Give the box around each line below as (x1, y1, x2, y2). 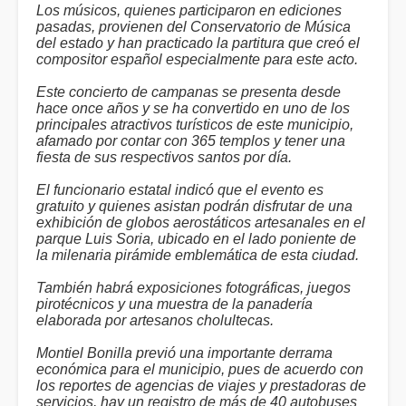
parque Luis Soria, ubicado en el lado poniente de (36, 231, 356, 246)
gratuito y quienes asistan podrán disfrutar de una (36, 198, 353, 214)
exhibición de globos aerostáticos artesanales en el (36, 215, 365, 230)
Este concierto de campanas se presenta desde (36, 84, 341, 100)
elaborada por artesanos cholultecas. (36, 313, 274, 328)
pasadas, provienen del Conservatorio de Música (36, 19, 351, 34)
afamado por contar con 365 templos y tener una (36, 133, 345, 149)
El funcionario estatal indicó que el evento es (36, 182, 324, 198)
